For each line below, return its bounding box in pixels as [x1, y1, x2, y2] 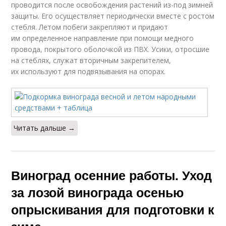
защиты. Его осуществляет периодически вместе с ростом [11, 11, 215, 21]
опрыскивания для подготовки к [11, 200, 215, 219]
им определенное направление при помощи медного [11, 33, 194, 43]
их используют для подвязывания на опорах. [11, 67, 166, 77]
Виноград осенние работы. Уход [11, 166, 212, 185]
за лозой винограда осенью [11, 183, 184, 202]
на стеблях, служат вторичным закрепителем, [11, 55, 172, 66]
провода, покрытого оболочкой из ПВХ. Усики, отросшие [11, 44, 210, 54]
